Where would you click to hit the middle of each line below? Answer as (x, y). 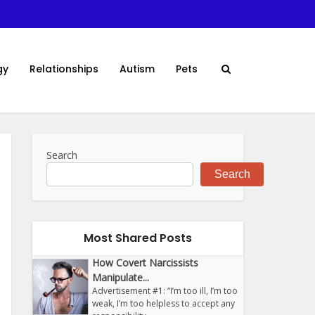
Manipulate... (121, 277)
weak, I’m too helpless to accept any (163, 303)
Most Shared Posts (138, 238)
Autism (137, 69)
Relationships (64, 69)
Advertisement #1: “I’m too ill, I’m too (165, 291)
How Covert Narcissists (145, 263)
